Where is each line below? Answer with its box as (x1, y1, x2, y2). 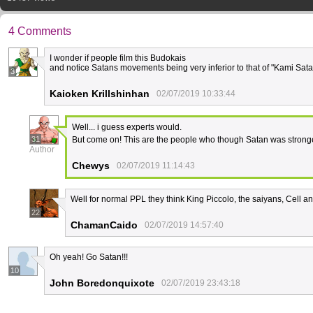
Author (29, 145, 54, 154)
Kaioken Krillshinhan (50, 88, 150, 99)
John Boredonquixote (50, 277, 154, 289)
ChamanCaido (71, 219, 138, 231)
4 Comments (8, 25, 71, 37)
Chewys (72, 160, 110, 171)
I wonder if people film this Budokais (50, 53, 186, 63)
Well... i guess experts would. (72, 122, 182, 132)
